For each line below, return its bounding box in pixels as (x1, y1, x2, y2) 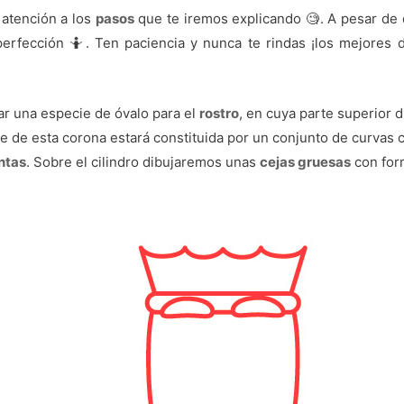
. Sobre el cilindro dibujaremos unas (26, 152, 261, 170)
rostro (199, 104, 240, 122)
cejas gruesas (260, 152, 352, 170)
